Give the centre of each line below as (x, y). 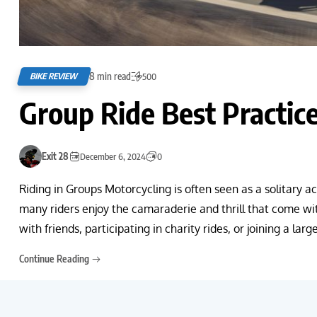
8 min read (110, 76)
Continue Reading (55, 258)
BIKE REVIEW (54, 76)
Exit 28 (55, 156)
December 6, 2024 (113, 156)
